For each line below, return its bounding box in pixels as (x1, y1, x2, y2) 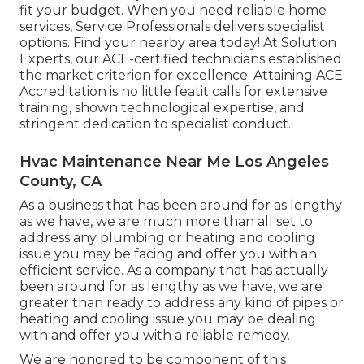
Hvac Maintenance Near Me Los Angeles (19, 153, 329, 171)
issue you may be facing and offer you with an (19, 246, 317, 262)
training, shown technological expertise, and (19, 100, 305, 116)
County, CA (19, 172, 102, 191)
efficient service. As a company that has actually (19, 262, 328, 279)
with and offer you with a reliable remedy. (19, 327, 290, 344)
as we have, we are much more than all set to (19, 214, 313, 230)
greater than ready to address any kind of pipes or (19, 295, 344, 311)
